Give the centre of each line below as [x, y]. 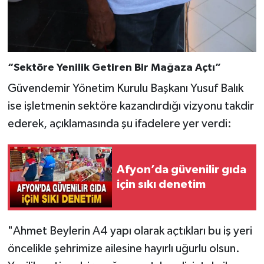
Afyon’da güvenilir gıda [181, 169]
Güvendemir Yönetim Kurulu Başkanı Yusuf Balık [125, 88]
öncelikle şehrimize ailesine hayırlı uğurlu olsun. [123, 248]
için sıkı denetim [161, 184]
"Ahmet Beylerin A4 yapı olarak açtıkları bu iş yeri [130, 231]
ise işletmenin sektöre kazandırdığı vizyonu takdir [131, 106]
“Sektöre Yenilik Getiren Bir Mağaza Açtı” [114, 68]
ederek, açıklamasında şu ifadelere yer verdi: [119, 123]
